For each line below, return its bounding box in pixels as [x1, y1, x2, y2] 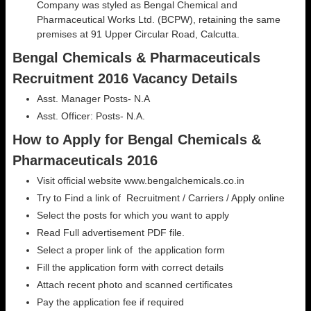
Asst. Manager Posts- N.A [37, 92, 150, 104]
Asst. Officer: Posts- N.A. [37, 110, 145, 121]
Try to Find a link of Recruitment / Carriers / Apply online [37, 192, 285, 203]
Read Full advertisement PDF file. [37, 226, 185, 238]
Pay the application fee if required [37, 296, 184, 308]
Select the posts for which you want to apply [37, 209, 229, 221]
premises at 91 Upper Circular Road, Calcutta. [37, 28, 239, 40]
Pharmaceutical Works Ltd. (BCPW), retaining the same [37, 13, 280, 25]
